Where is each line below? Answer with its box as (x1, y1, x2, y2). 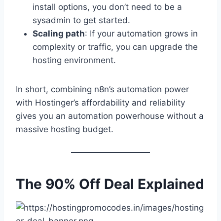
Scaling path (33, 28, 85, 38)
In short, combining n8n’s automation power (16, 84, 189, 94)
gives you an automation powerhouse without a (16, 110, 204, 121)
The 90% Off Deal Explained (16, 175, 204, 192)
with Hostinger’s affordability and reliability (16, 97, 185, 108)
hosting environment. (33, 55, 116, 65)
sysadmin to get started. (33, 15, 130, 25)
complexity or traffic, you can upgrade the (33, 41, 198, 52)
